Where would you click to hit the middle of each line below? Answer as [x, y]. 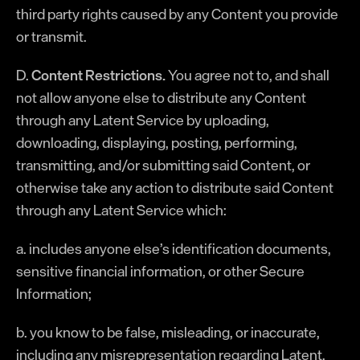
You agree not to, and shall [247, 75]
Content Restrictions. [98, 75]
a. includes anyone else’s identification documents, [174, 248]
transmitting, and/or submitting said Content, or [163, 165]
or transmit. [51, 36]
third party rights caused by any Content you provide [177, 14]
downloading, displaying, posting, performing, [157, 142]
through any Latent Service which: [121, 210]
